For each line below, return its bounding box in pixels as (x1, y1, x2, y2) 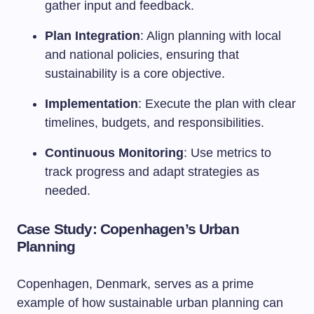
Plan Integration (45, 29, 140, 43)
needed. (45, 184, 90, 198)
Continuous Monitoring (45, 146, 184, 160)
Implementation (45, 97, 138, 111)
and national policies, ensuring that (45, 48, 239, 62)
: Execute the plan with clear (138, 97, 296, 111)
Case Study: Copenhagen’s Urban (17, 221, 239, 237)
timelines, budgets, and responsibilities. (45, 116, 264, 130)
